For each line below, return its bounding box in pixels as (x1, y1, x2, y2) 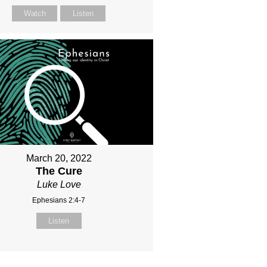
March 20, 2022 (26, 153, 92, 164)
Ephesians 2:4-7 (32, 196, 86, 205)
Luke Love (36, 179, 81, 190)
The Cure (35, 165, 82, 178)
